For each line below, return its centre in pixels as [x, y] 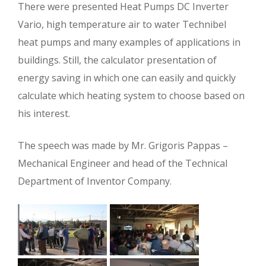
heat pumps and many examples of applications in [129, 42]
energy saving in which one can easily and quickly [127, 78]
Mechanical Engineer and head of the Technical [123, 163]
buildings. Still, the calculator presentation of [117, 60]
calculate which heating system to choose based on [131, 96]
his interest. [44, 113]
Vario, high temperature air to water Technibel [122, 24]
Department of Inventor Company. [95, 181]
